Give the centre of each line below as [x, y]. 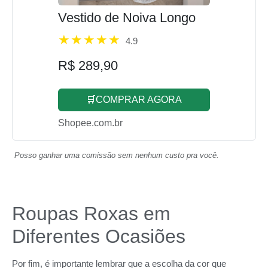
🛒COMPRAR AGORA [134, 100]
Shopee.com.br [90, 123]
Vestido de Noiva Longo [127, 18]
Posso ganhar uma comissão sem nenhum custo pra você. [117, 156]
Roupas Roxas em [91, 214]
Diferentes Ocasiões [99, 237]
